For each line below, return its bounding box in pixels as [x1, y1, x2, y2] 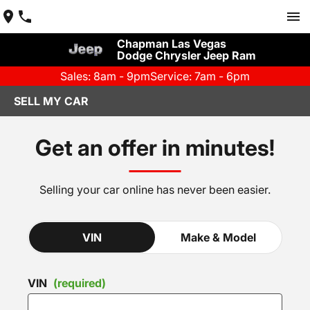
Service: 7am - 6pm [150, 69, 250, 83]
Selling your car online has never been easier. [39, 183, 271, 197]
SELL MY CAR [14, 94, 89, 108]
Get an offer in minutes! [35, 134, 275, 161]
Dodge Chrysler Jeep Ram [116, 48, 256, 62]
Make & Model [180, 230, 256, 244]
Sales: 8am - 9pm [60, 69, 150, 83]
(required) [53, 276, 106, 290]
